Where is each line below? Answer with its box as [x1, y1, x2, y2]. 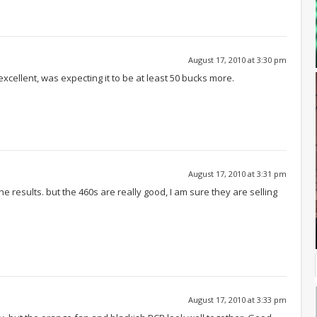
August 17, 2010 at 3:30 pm [188, 54, 287, 65]
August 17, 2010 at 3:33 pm [188, 294, 287, 305]
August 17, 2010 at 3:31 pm [188, 168, 287, 179]
